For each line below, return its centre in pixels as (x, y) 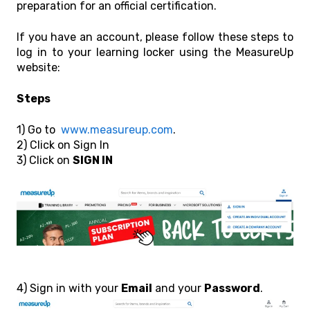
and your (178, 288)
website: (38, 67)
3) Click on (45, 161)
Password (232, 288)
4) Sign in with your (69, 288)
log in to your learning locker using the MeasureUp (155, 52)
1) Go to (39, 130)
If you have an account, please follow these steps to (155, 37)
